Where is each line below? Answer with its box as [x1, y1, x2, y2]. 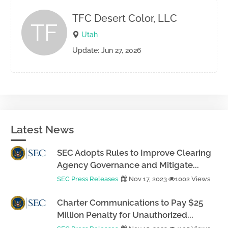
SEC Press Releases [57, 175, 118, 183]
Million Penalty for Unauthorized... [57, 210, 193, 220]
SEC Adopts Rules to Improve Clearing [57, 148, 211, 158]
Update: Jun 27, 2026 [72, 46, 141, 54]
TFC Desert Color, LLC [72, 12, 177, 24]
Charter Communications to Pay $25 [57, 197, 203, 208]
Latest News [11, 123, 74, 136]
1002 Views [175, 175, 210, 183]
